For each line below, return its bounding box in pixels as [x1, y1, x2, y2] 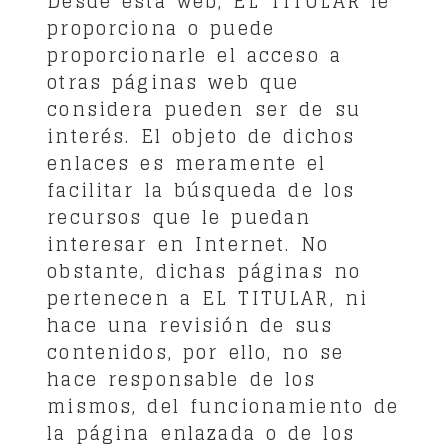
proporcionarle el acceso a [47, 38, 343, 71]
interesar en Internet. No [47, 227, 329, 260]
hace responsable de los [47, 362, 317, 395]
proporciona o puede [47, 11, 276, 44]
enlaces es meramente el [47, 146, 327, 179]
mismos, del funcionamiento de [47, 389, 400, 422]
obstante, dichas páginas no [47, 254, 362, 287]
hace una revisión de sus [47, 308, 334, 341]
